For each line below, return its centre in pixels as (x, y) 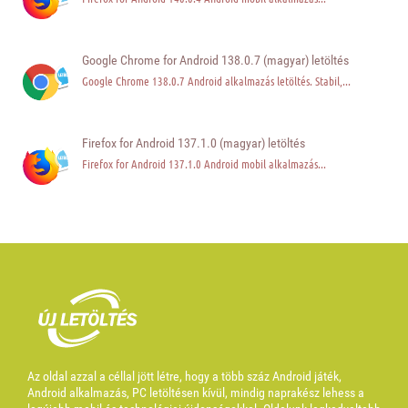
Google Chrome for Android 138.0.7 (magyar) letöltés (215, 61)
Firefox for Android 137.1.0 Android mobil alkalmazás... (204, 164)
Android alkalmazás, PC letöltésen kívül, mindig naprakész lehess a (196, 393)
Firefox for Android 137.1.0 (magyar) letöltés (194, 143)
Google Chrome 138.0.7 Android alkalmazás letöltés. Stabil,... (216, 81)
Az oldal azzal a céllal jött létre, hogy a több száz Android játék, (184, 377)
